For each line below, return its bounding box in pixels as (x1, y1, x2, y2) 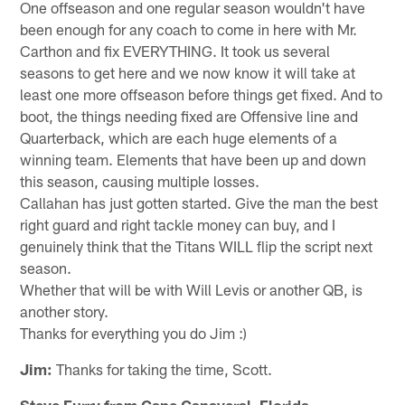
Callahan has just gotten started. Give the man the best (20, 193, 379, 212)
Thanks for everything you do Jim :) (20, 323, 248, 342)
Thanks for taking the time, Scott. (52, 359, 273, 378)
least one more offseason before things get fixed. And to (20, 84, 383, 103)
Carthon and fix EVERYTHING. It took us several (20, 41, 331, 60)
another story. (20, 301, 109, 320)
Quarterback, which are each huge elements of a (20, 127, 338, 146)
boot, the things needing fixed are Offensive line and (20, 106, 359, 125)
